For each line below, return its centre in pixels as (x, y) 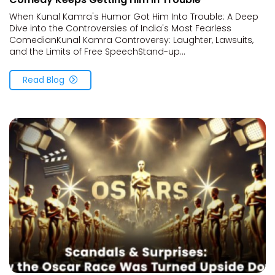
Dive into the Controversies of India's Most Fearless (120, 29)
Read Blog (44, 80)
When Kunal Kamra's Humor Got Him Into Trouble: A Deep (134, 17)
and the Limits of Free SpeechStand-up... (97, 52)
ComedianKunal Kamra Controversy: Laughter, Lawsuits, (131, 40)
